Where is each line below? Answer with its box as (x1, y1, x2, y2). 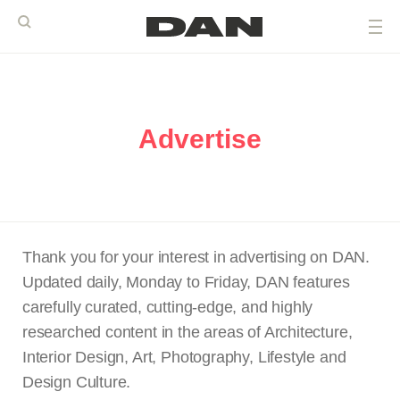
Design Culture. (22, 373, 131, 392)
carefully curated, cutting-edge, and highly (22, 298, 313, 317)
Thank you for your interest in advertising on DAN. (22, 248, 371, 267)
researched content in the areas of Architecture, (22, 323, 353, 342)
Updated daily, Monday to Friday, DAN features (22, 273, 350, 292)
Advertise (138, 124, 262, 154)
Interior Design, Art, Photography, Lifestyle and (22, 348, 346, 367)
